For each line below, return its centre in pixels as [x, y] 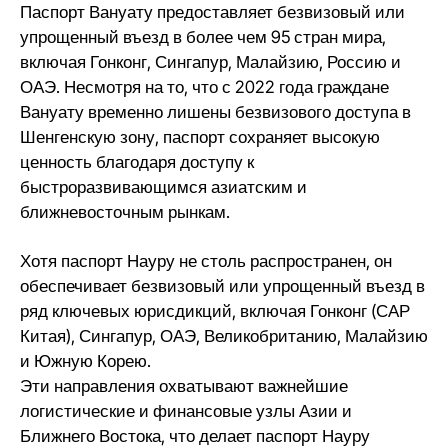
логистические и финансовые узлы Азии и [186, 411]
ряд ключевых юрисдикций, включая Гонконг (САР [215, 311]
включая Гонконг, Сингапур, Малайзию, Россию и [210, 62]
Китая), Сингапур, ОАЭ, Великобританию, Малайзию [224, 336]
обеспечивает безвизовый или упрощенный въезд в [222, 286]
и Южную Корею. [85, 361]
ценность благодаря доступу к [137, 162]
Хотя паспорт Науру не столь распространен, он [206, 261]
